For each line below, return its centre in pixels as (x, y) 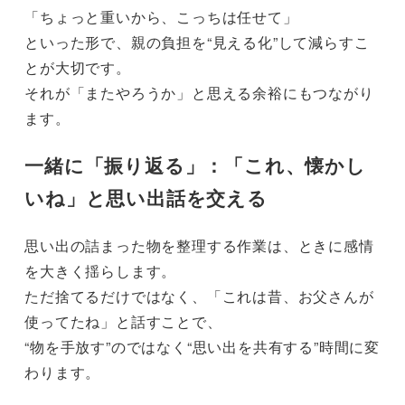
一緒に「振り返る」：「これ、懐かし (195, 165)
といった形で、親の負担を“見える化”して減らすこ (197, 42)
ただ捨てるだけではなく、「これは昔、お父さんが (199, 296)
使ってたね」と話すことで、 (123, 321)
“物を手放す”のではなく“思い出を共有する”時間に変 (202, 346)
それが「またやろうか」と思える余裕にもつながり (199, 92)
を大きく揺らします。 (101, 270)
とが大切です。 (78, 67)
